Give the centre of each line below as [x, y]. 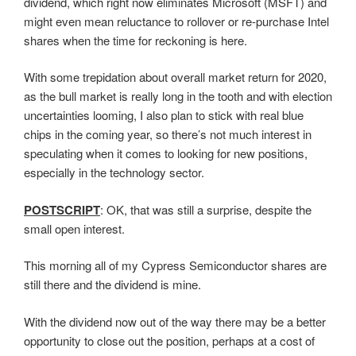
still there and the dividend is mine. [112, 284]
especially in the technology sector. [114, 172]
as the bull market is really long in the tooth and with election [178, 96]
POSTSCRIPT [62, 209]
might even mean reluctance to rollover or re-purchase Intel [176, 21]
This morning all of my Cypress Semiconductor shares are [175, 265]
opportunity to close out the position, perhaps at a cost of [169, 340]
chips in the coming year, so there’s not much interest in [168, 134]
